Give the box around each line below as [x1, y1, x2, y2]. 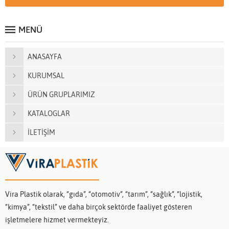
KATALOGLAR [28, 109, 70, 118]
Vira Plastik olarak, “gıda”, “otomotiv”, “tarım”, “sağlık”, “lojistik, [5, 190, 202, 199]
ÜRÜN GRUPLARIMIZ [28, 90, 95, 99]
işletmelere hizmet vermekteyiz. [5, 216, 109, 224]
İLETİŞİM [28, 128, 55, 137]
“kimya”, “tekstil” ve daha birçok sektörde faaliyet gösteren [5, 203, 192, 212]
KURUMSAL [28, 72, 64, 80]
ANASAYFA [28, 53, 62, 61]
